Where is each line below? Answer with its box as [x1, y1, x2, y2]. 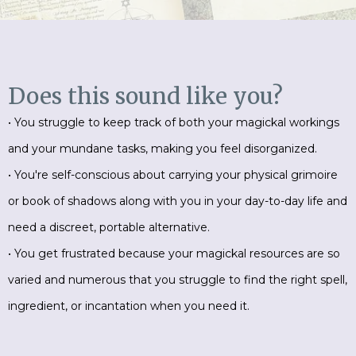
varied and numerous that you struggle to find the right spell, [8, 273, 347, 287]
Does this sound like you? [8, 82, 283, 110]
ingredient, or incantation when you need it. [8, 299, 250, 313]
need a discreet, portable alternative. [8, 220, 210, 234]
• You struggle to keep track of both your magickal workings [8, 115, 339, 130]
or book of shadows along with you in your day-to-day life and [8, 194, 347, 208]
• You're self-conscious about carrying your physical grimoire [8, 168, 338, 182]
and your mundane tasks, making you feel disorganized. [8, 141, 317, 156]
